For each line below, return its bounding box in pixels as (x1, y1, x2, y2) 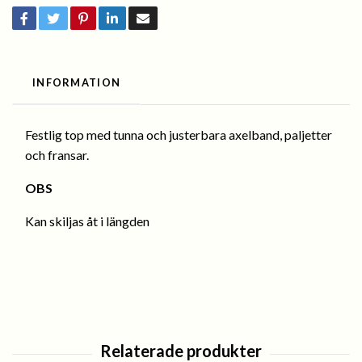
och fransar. (25, 147, 89, 163)
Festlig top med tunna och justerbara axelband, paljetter (25, 127, 332, 143)
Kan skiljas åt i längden (25, 213, 149, 229)
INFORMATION (32, 76, 121, 90)
